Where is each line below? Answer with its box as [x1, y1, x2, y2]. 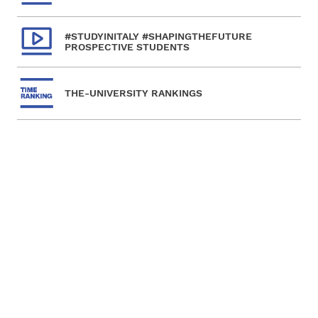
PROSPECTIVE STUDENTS [64, 40, 190, 53]
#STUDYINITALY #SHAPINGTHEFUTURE [64, 30, 252, 42]
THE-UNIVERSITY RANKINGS [64, 87, 202, 99]
